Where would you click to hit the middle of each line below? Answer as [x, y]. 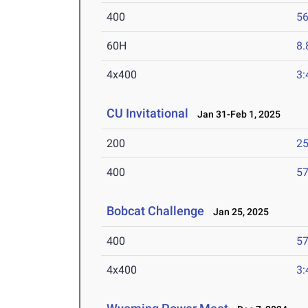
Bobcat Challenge [156, 211]
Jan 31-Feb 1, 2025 [236, 114]
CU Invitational [148, 113]
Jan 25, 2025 [238, 212]
